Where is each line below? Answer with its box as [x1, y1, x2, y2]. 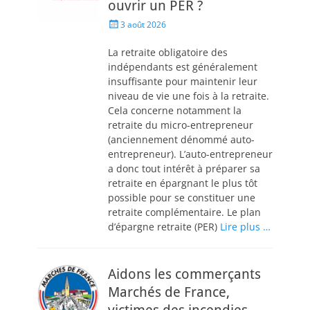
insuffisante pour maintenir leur [108, 75, 257, 88]
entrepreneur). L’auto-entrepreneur [108, 147, 273, 161]
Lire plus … [220, 220, 271, 233]
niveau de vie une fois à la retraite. [108, 89, 269, 102]
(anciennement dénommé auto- [108, 133, 255, 146]
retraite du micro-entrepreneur [108, 118, 253, 131]
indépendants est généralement [108, 60, 257, 73]
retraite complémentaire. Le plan [108, 206, 261, 219]
